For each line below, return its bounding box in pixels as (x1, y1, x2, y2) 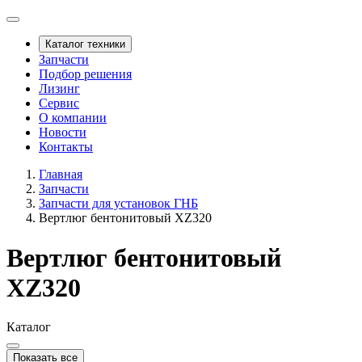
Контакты (39, 140, 93, 154)
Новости (39, 125, 86, 140)
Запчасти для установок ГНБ (39, 196, 198, 211)
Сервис (39, 96, 79, 111)
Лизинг (39, 82, 80, 96)
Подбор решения (39, 67, 132, 82)
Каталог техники (45, 38, 125, 51)
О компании (39, 111, 107, 125)
